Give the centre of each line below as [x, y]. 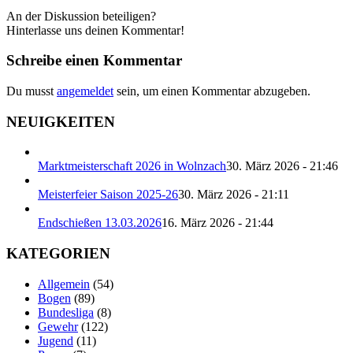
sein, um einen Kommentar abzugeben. [212, 91]
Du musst [32, 91]
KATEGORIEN [58, 254]
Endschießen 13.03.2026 [100, 223]
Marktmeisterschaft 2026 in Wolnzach [132, 166]
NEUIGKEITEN [61, 121]
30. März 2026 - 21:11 [234, 195]
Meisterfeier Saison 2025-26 [108, 195]
